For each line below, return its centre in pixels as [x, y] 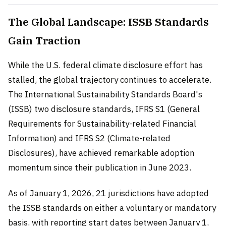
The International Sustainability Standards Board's [105, 94]
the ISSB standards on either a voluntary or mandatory [112, 208]
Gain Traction [44, 40]
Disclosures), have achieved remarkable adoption [101, 153]
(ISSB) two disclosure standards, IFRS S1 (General [104, 109]
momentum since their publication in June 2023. [100, 167]
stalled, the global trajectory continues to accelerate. [110, 79]
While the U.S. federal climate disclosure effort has [105, 65]
